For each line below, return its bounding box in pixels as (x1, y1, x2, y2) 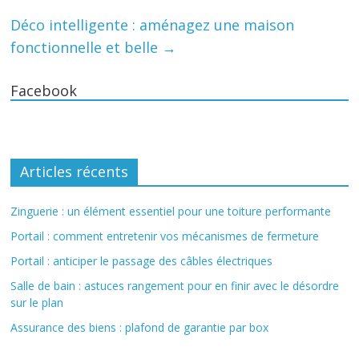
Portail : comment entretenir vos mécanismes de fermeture (10, 228, 320, 244)
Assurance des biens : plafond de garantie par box (10, 320, 269, 336)
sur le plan (10, 295, 64, 311)
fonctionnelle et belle (10, 38, 163, 58)
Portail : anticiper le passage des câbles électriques (10, 253, 273, 269)
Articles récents (20, 162, 129, 182)
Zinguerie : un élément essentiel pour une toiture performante (10, 204, 332, 220)
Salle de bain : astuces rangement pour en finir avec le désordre (10, 278, 340, 294)
